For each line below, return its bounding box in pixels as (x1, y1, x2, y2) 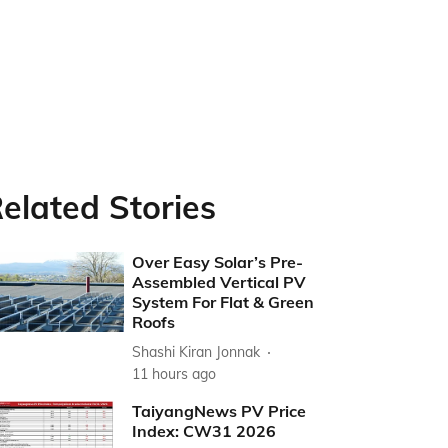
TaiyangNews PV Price (132, 401, 307, 421)
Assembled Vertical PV (132, 272, 307, 292)
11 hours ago (132, 365, 217, 383)
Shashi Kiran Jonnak (132, 342, 261, 361)
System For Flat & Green (132, 292, 315, 312)
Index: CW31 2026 (132, 421, 277, 441)
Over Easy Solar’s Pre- (132, 252, 304, 272)
